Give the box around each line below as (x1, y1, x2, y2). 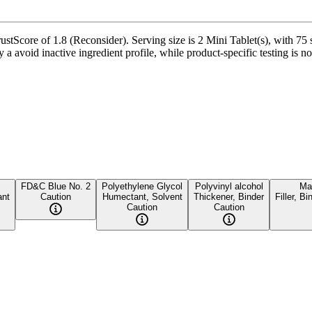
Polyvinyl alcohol (194, 180, 263, 192)
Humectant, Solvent (102, 191, 182, 202)
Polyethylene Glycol (102, 180, 182, 192)
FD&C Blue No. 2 (21, 180, 91, 192)
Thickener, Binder (194, 191, 264, 202)
